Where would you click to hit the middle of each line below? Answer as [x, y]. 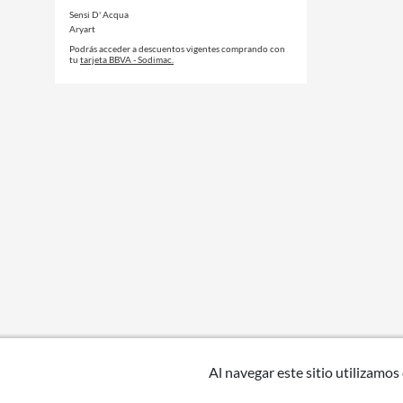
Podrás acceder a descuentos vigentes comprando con [177, 49]
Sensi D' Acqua [99, 14]
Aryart [82, 29]
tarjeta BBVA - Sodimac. [127, 59]
